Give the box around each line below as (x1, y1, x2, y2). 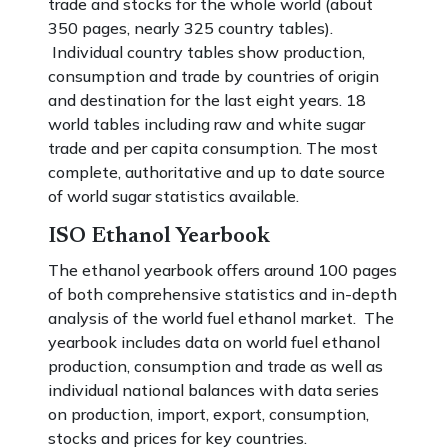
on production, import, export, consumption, (48, 404, 369, 424)
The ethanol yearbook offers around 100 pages (48, 260, 397, 280)
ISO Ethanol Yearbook (48, 226, 270, 248)
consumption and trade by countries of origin (48, 66, 379, 86)
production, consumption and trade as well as (48, 356, 383, 376)
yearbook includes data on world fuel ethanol (48, 332, 380, 352)
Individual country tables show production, (48, 42, 365, 62)
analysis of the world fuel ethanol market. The (48, 308, 394, 328)
